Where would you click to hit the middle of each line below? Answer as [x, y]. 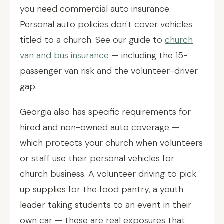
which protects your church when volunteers [111, 143]
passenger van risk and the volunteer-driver [109, 71]
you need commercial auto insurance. [95, 9]
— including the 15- [148, 55]
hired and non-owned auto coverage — [100, 127]
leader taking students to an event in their [106, 205]
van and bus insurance [64, 55]
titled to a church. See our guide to [92, 40]
